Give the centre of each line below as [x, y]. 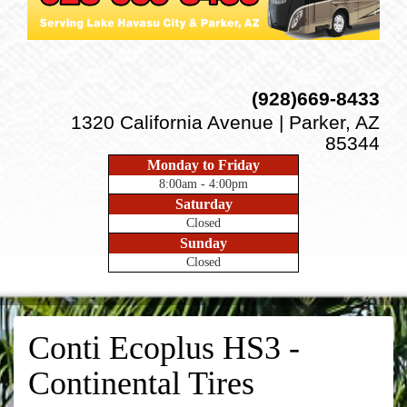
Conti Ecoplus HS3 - [164, 347]
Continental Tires [141, 383]
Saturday [203, 203]
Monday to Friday [203, 164]
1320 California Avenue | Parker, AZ [225, 122]
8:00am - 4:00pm [203, 184]
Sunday [203, 243]
